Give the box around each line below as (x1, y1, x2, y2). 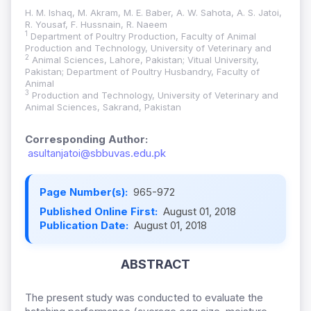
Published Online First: (40, 205, 160, 219)
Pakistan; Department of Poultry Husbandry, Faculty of (25, 66, 260, 78)
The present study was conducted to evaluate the (25, 291, 263, 305)
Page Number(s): (40, 185, 131, 199)
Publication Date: (40, 219, 131, 233)
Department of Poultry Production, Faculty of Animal (28, 31, 256, 42)
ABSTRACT (121, 257, 190, 272)
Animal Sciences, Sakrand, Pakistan (25, 101, 181, 113)
